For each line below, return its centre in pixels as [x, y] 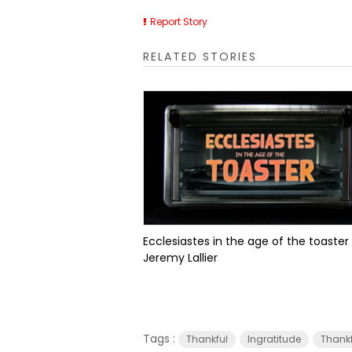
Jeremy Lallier [180, 258]
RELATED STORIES [200, 57]
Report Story [179, 22]
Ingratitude [274, 339]
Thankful [207, 339]
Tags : [161, 339]
